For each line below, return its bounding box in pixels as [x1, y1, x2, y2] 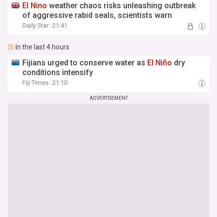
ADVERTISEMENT [89, 95, 128, 101]
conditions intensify [22, 68, 93, 77]
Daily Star [22, 22, 49, 29]
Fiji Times [22, 79, 49, 86]
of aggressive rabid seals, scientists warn [22, 11, 172, 20]
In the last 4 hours [15, 43, 69, 51]
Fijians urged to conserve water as [22, 58, 148, 67]
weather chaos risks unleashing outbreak [47, 1, 196, 10]
